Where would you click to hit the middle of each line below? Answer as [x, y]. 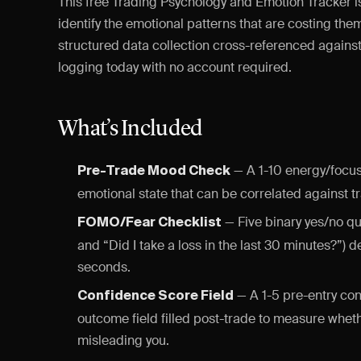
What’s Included [131, 130]
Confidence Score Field [156, 297]
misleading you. [123, 340]
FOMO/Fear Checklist [149, 223]
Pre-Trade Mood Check [154, 172]
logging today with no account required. [175, 67]
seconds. [104, 267]
